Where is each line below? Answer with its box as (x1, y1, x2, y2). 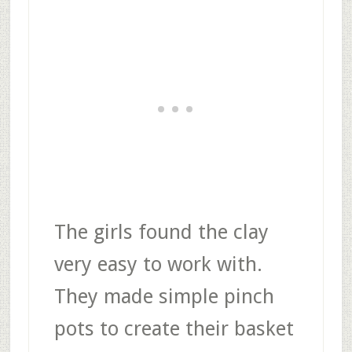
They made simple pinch (53, 284, 274, 308)
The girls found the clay (53, 219, 269, 244)
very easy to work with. (53, 251, 262, 276)
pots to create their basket (53, 316, 294, 340)
